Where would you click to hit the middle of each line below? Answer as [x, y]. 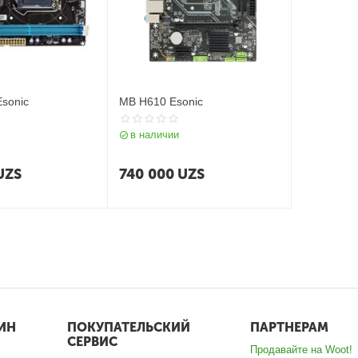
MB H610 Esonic [161, 101]
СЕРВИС [92, 342]
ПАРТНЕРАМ [290, 327]
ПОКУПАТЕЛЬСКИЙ [128, 327]
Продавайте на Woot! [302, 350]
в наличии [155, 135]
